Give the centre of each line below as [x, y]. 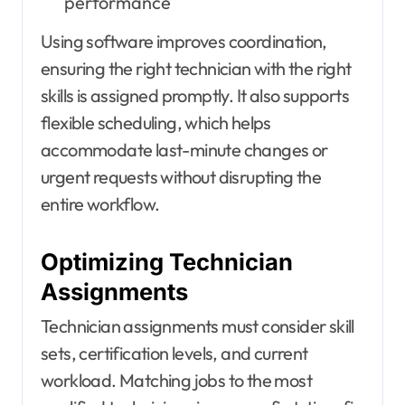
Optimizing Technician [167, 262]
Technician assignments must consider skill [198, 325]
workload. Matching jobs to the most [176, 380]
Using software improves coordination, [184, 42]
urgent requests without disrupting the [181, 177]
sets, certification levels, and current [174, 353]
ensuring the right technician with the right [196, 69]
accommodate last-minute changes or [184, 150]
